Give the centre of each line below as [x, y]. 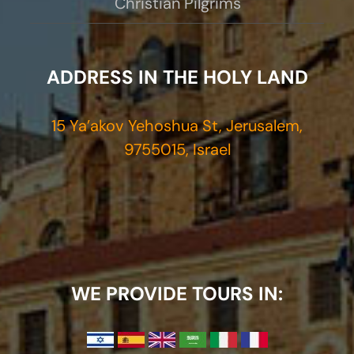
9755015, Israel [177, 149]
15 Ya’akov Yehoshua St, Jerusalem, [177, 125]
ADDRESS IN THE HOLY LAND [177, 77]
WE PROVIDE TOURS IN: [177, 293]
